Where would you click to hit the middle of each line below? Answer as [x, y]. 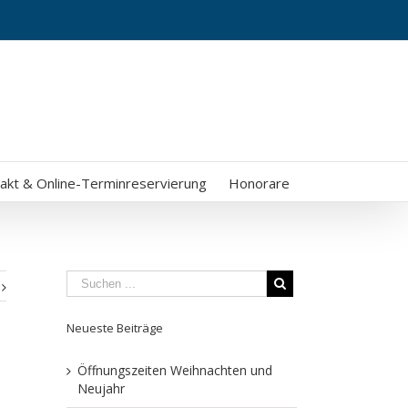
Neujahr [101, 388]
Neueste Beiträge [115, 328]
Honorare [259, 183]
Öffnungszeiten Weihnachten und [175, 370]
